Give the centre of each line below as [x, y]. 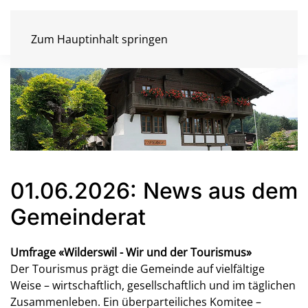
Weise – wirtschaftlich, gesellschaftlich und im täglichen [153, 286]
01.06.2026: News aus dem [154, 191]
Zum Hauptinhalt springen [99, 39]
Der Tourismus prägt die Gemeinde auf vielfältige [137, 269]
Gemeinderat [78, 217]
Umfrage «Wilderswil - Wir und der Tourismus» [131, 253]
